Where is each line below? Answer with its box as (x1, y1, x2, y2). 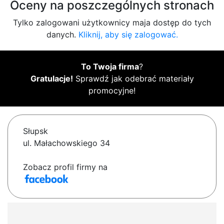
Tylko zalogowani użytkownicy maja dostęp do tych (13, 17, 211, 28)
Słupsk (23, 126, 48, 136)
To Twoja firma (81, 61, 139, 72)
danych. (46, 29, 78, 40)
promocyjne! (88, 85, 135, 96)
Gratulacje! (30, 73, 73, 84)
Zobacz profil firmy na (23, 162, 107, 172)
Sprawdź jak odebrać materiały (72, 73, 194, 84)
